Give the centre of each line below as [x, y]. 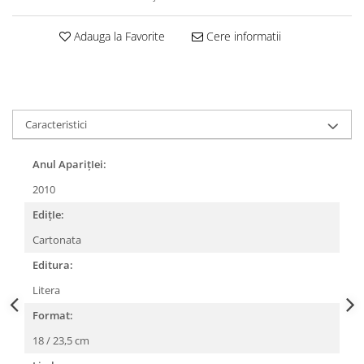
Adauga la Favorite [117, 37]
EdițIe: [48, 215]
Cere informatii [242, 37]
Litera [48, 290]
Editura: [53, 265]
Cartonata [58, 240]
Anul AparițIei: [69, 165]
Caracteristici [56, 125]
